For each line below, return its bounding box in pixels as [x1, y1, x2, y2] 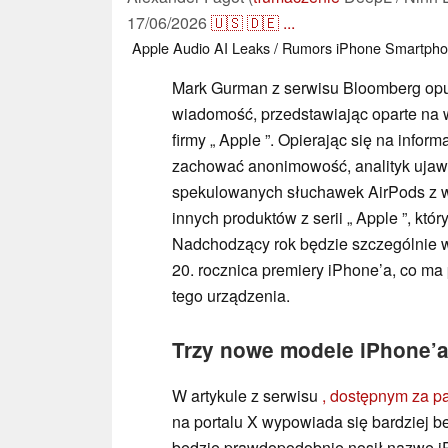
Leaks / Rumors [232, 36, 332, 58]
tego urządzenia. [172, 283, 290, 307]
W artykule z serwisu [172, 383, 322, 407]
